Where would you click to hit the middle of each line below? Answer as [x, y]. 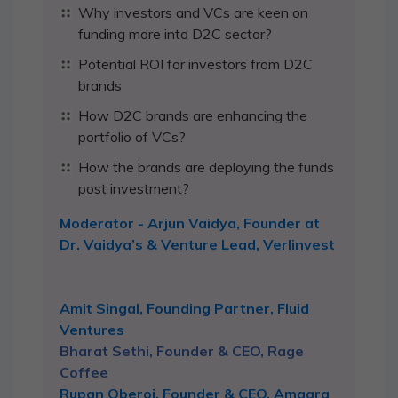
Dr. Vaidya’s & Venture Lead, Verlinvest [197, 245]
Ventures [92, 330]
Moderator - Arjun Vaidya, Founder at [190, 223]
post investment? [134, 189]
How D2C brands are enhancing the [193, 116]
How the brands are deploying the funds [206, 167]
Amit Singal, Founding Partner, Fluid [184, 309]
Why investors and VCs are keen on [193, 13]
